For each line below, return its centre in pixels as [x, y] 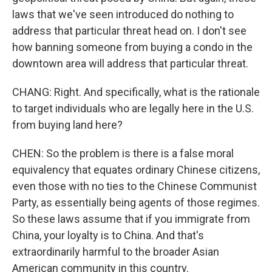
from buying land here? [67, 125]
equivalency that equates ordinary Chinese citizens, [136, 170]
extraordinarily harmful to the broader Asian [116, 252]
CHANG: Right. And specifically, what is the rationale [136, 92]
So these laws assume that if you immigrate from [131, 219]
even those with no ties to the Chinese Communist [134, 186]
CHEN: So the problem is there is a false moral [123, 153]
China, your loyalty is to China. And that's [108, 235]
